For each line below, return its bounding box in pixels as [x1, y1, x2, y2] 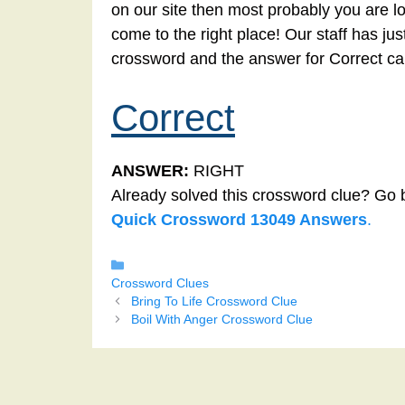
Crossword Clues [111, 277, 209, 291]
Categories [129, 258, 193, 272]
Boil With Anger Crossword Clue [130, 313, 313, 327]
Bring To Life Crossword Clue [130, 295, 297, 309]
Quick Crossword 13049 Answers [111, 211, 367, 230]
